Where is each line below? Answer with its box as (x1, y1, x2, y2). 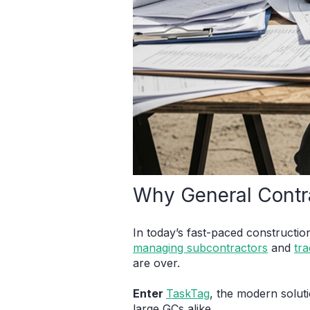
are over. (133, 255, 180, 270)
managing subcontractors (133, 240, 268, 255)
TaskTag (166, 286, 210, 300)
